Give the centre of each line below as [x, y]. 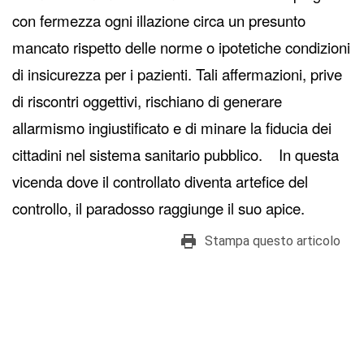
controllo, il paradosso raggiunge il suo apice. [158, 208]
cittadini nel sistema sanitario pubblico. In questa [175, 155]
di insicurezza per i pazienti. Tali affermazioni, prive [177, 74]
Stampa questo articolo [273, 241]
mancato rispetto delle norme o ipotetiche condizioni [181, 48]
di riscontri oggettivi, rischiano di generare [147, 101]
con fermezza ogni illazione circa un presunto [159, 21]
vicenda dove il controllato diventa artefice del [160, 182]
